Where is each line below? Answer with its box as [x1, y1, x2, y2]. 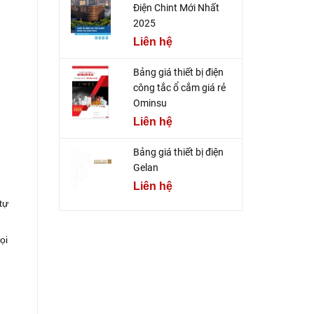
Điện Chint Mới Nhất [132, 2, 219, 14]
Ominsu [132, 97, 167, 109]
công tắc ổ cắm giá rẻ [132, 82, 226, 94]
